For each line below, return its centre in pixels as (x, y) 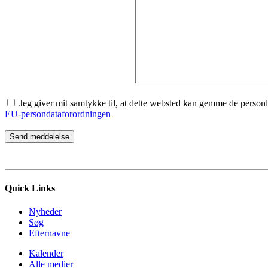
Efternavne (49, 233)
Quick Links (30, 188)
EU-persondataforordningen (58, 114)
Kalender (46, 254)
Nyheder (45, 212)
